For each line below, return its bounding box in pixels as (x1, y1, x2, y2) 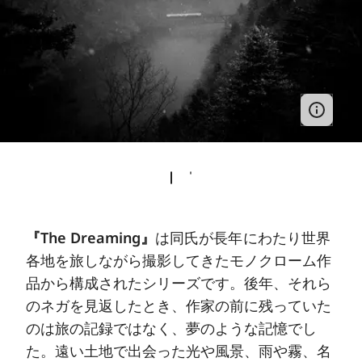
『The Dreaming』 (26, 227, 156, 247)
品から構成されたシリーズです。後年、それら (26, 272, 332, 293)
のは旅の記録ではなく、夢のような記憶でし (26, 318, 318, 338)
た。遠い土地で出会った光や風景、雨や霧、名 (26, 340, 332, 360)
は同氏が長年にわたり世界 (155, 227, 330, 247)
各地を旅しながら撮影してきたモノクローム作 (26, 250, 332, 270)
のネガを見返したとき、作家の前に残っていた (26, 295, 332, 315)
